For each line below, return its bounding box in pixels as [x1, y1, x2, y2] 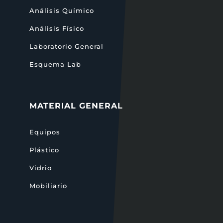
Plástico [29, 146, 59, 154]
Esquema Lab [29, 60, 81, 68]
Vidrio [29, 164, 52, 172]
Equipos [29, 128, 60, 136]
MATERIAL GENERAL [29, 101, 123, 111]
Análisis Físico [29, 24, 84, 32]
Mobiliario [29, 182, 67, 190]
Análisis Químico [29, 6, 94, 14]
